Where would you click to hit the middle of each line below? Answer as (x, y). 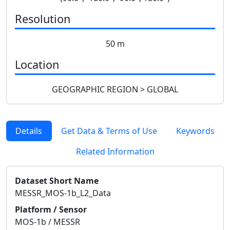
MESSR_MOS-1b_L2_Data (63, 193)
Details (29, 131)
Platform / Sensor (51, 209)
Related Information (115, 151)
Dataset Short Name (57, 180)
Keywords (195, 131)
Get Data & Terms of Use (109, 131)
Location (37, 64)
